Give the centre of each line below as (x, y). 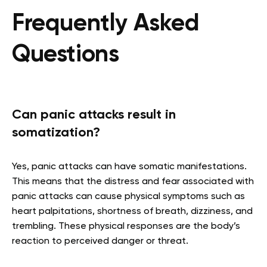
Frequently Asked (106, 24)
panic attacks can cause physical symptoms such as (128, 196)
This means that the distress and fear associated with (133, 181)
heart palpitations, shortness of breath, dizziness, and (132, 211)
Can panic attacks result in (94, 115)
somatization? (58, 133)
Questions (69, 55)
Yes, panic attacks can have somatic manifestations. (129, 167)
